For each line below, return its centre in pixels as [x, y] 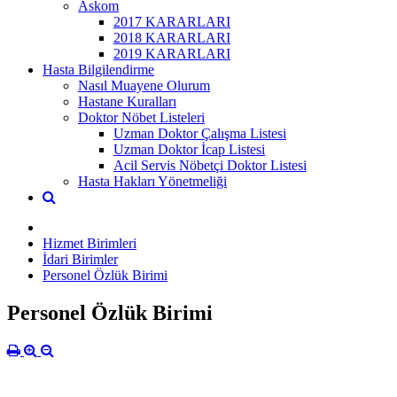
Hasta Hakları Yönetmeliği [152, 181]
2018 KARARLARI [172, 37]
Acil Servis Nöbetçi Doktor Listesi [210, 165]
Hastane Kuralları [127, 101]
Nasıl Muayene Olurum [144, 85]
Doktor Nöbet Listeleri [141, 117]
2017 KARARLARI [172, 21]
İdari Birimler [80, 259]
